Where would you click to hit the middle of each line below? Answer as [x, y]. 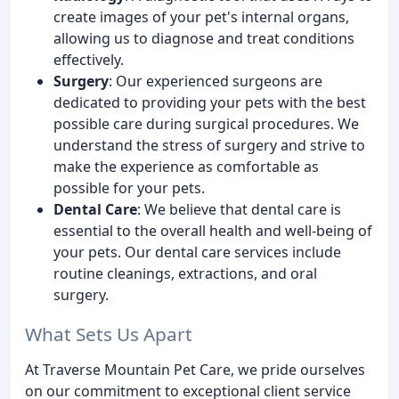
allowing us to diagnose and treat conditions [204, 38]
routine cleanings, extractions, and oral [185, 273]
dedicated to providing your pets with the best [210, 102]
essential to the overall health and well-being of [213, 230]
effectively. [89, 59]
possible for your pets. [129, 187]
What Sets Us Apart [109, 334]
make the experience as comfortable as [186, 166]
